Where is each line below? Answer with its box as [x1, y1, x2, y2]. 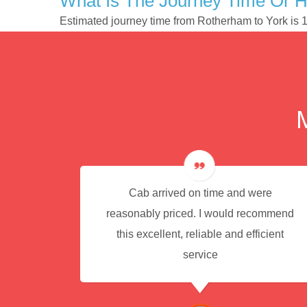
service [182, 248, 218, 260]
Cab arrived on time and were [128, 186, 272, 199]
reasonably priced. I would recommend [106, 207, 294, 219]
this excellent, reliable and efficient [116, 228, 284, 240]
